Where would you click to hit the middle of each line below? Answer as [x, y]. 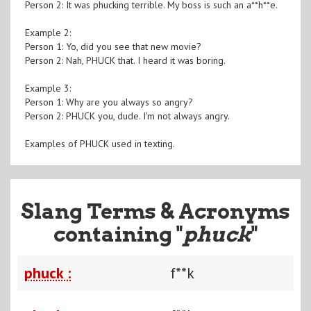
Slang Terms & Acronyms [155, 211]
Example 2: [48, 32]
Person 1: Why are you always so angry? [109, 102]
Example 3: [48, 88]
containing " [118, 234]
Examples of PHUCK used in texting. [100, 143]
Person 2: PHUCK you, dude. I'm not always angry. [127, 116]
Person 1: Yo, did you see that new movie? [113, 46]
